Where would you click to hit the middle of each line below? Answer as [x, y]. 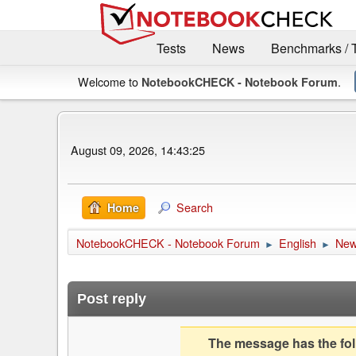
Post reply [112, 298]
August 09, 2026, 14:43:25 [138, 150]
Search [195, 207]
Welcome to [110, 81]
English [298, 242]
